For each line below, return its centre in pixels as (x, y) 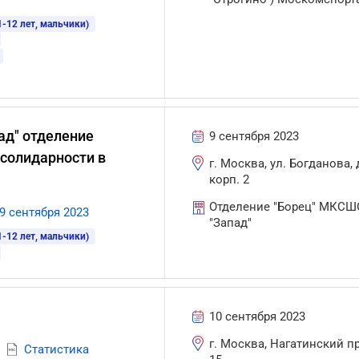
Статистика (56, 349)
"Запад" (231, 223)
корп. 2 (230, 179)
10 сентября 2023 (258, 317)
